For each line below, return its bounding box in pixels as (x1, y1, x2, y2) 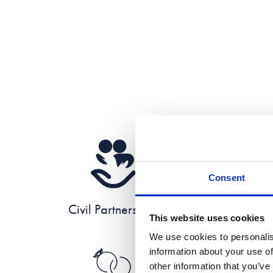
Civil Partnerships (68, 200, 158, 219)
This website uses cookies (149, 212, 264, 223)
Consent (208, 172, 245, 183)
